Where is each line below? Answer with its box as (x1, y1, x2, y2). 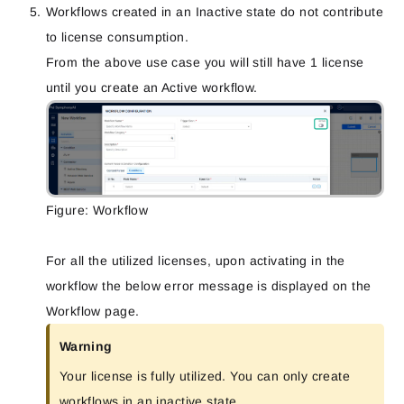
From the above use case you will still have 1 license (45, 55, 364, 70)
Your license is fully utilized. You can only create (59, 368, 351, 383)
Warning (59, 338, 113, 353)
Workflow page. (45, 303, 140, 318)
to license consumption (45, 30, 185, 45)
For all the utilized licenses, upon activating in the (45, 252, 345, 268)
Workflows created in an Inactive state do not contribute (45, 5, 384, 20)
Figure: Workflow (45, 202, 149, 217)
